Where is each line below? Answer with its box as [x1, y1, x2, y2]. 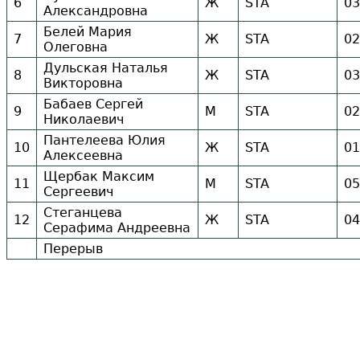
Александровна [43, 3, 148, 19]
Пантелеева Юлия [43, 133, 166, 149]
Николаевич [43, 112, 124, 128]
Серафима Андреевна [43, 220, 190, 236]
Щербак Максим [43, 169, 154, 185]
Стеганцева [43, 205, 122, 221]
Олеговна [43, 39, 108, 55]
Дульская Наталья [43, 60, 168, 76]
